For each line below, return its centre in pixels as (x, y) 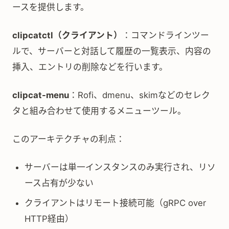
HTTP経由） (49, 219)
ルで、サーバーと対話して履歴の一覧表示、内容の (112, 51)
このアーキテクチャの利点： (68, 139)
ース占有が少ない (59, 183)
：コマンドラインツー (166, 35)
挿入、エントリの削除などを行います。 (90, 67)
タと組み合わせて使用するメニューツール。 (99, 111)
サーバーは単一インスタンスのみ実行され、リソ (120, 167)
